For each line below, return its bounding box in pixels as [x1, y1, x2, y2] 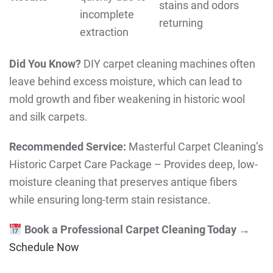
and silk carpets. [9, 110, 88, 124]
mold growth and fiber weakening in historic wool [9, 93, 245, 106]
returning [159, 16, 203, 30]
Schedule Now [9, 241, 79, 254]
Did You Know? [9, 57, 81, 71]
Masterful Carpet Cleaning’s [126, 140, 263, 154]
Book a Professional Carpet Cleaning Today [24, 223, 236, 236]
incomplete [80, 8, 134, 21]
